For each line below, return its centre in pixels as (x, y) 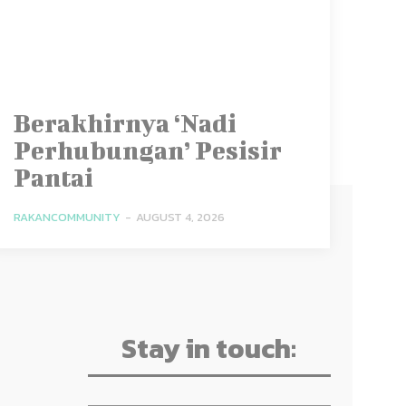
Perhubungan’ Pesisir (148, 150)
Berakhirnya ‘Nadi (126, 122)
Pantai (54, 177)
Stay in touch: (209, 348)
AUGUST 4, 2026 (181, 217)
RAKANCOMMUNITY (68, 217)
